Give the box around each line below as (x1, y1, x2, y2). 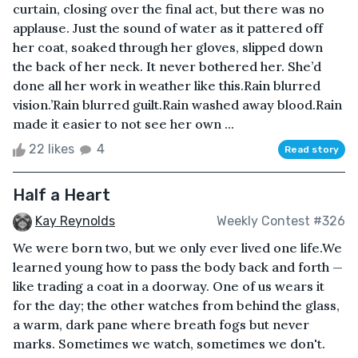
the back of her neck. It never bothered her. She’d (13, 58, 321, 74)
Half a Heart (13, 185, 110, 205)
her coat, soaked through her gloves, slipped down (13, 38, 323, 55)
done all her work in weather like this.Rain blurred (13, 77, 320, 93)
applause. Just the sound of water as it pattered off (13, 19, 323, 36)
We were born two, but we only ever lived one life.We (13, 239, 342, 256)
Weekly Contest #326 (217, 213, 345, 229)
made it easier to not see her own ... (13, 115, 234, 132)
